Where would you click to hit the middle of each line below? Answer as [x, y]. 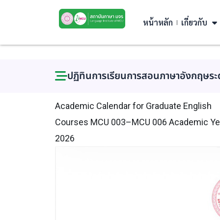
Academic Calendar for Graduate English [133, 106]
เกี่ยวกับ [194, 22]
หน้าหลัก [158, 22]
